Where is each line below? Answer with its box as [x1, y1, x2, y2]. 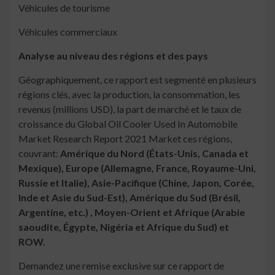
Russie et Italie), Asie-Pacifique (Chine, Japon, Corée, [18, 177, 254, 189]
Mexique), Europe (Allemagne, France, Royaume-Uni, [18, 162, 256, 174]
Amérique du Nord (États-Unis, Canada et [60, 147, 249, 160]
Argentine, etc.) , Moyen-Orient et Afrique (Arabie [18, 206, 245, 219]
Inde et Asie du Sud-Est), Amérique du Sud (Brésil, [18, 192, 241, 204]
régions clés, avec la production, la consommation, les [18, 88, 240, 101]
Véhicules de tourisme [18, 2, 110, 14]
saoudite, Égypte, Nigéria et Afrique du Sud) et [18, 221, 229, 233]
